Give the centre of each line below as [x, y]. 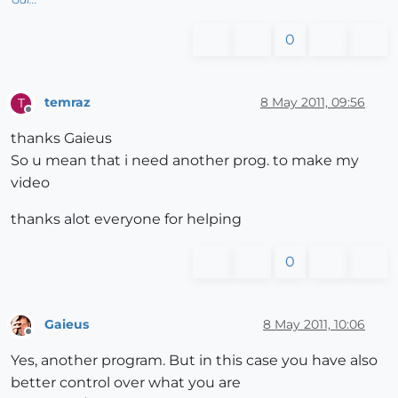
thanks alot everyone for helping [126, 219]
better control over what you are [126, 383]
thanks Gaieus [61, 138]
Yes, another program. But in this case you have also [194, 361]
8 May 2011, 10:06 [314, 325]
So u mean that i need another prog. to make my [185, 160]
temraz [68, 103]
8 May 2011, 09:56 [313, 103]
